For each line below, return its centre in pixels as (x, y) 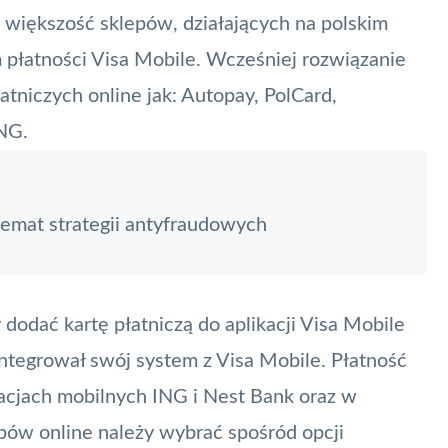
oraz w (325, 396)
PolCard (298, 95)
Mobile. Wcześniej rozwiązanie (267, 59)
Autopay (217, 95)
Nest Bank (248, 396)
